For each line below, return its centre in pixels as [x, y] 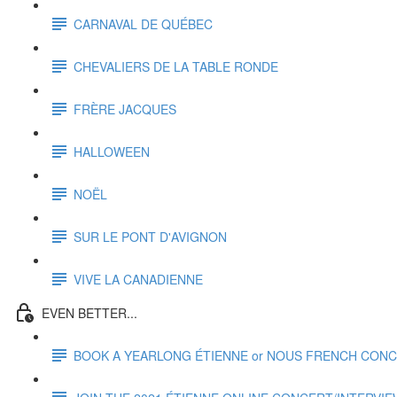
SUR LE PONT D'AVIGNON [150, 236]
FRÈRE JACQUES [125, 109]
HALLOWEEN [112, 151]
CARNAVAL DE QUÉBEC [143, 23]
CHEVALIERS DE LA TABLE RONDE [176, 66]
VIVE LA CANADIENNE [138, 279]
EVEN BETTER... [90, 312]
